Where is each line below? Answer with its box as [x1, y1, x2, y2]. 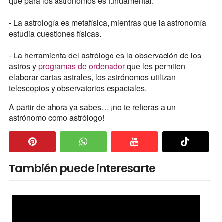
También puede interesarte [8, 161, 156, 176]
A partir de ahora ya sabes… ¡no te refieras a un [8, 101, 176, 112]
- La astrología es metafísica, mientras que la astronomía [8, 16, 206, 28]
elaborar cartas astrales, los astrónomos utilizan [8, 71, 176, 83]
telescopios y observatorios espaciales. [8, 82, 147, 94]
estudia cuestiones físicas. [8, 27, 101, 39]
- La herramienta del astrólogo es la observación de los [8, 49, 201, 61]
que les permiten [124, 60, 185, 72]
